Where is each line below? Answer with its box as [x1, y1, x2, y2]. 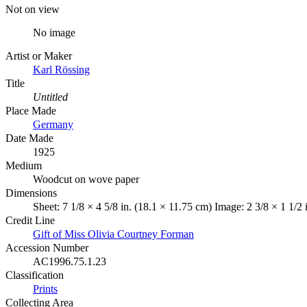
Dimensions [5, 186, 57, 199]
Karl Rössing [33, 63, 90, 75]
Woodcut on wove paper [33, 173, 139, 185]
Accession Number [5, 241, 88, 254]
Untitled [33, 90, 68, 103]
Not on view [5, 3, 60, 15]
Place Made [5, 104, 56, 116]
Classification [5, 269, 64, 281]
